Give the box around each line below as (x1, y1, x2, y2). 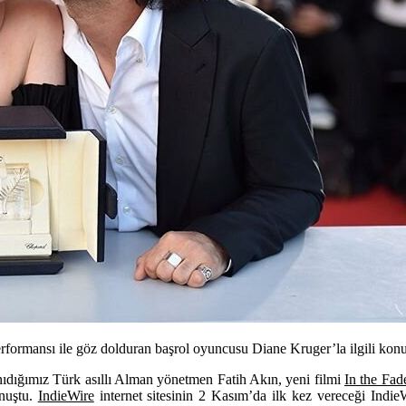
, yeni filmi (278, 371, 345, 387)
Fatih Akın (217, 371, 279, 387)
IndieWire (37, 387, 94, 403)
